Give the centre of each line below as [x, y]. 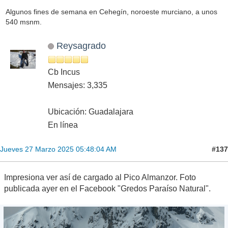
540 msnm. [23, 22]
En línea [63, 125]
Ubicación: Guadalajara [91, 112]
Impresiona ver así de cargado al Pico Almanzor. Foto [100, 178]
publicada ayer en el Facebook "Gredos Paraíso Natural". [107, 189]
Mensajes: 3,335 [78, 85]
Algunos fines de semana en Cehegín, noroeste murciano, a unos [111, 11]
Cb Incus [64, 72]
